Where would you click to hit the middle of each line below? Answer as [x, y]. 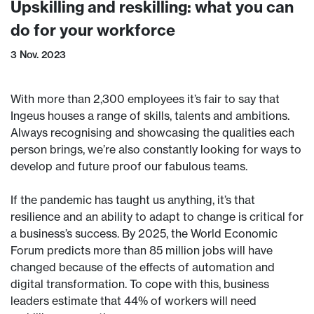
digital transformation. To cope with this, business [140, 284]
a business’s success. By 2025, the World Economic [144, 233]
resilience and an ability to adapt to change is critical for [157, 217]
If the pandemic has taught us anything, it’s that [133, 200]
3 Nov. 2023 [38, 55]
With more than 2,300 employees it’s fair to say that [145, 99]
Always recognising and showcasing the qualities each [152, 132]
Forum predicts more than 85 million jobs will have [142, 250]
